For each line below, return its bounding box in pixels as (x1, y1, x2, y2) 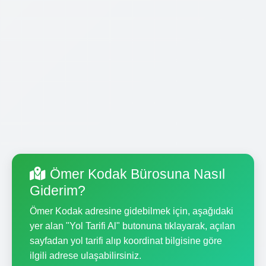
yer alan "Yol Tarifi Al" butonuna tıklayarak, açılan (30, 220, 235, 231)
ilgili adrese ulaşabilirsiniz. (30, 250, 141, 261)
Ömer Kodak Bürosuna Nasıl (50, 166, 225, 182)
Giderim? (30, 182, 85, 198)
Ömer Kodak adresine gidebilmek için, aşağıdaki (30, 205, 233, 216)
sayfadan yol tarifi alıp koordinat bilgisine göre (30, 235, 222, 246)
